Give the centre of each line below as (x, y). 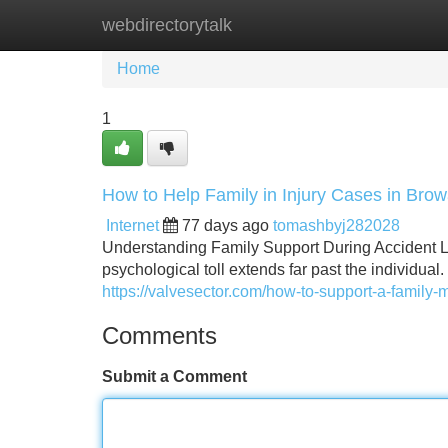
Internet (132, 225)
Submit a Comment (174, 376)
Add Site (389, 24)
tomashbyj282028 (336, 225)
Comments (159, 335)
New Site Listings (267, 24)
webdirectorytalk (167, 25)
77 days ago (225, 225)
